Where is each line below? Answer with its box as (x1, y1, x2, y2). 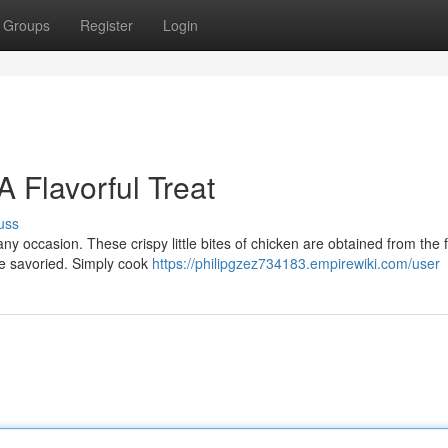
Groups (3, 15, 50, 35)
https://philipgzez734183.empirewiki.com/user (152, 253, 440, 273)
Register (80, 15, 133, 35)
